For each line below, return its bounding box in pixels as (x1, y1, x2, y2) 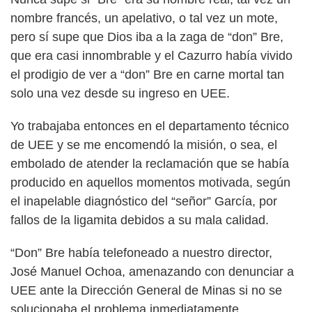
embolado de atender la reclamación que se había (10, 156, 289, 171)
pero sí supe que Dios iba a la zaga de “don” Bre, (10, 29, 283, 44)
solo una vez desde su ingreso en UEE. (10, 86, 230, 100)
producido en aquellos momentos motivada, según (10, 175, 290, 189)
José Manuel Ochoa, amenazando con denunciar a (10, 264, 294, 279)
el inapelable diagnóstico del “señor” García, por (10, 194, 277, 208)
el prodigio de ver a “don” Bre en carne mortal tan (10, 67, 284, 81)
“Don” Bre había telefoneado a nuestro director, (10, 245, 272, 260)
